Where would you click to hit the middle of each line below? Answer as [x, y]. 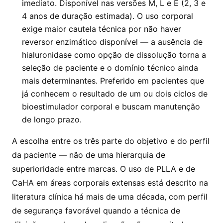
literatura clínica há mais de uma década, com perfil [110, 197]
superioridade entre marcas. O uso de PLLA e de [104, 169]
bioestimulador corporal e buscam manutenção [111, 107]
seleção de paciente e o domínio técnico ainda [110, 68]
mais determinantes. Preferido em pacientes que [113, 81]
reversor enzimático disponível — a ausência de [112, 42]
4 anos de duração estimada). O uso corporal [108, 16]
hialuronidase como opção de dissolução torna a [114, 55]
